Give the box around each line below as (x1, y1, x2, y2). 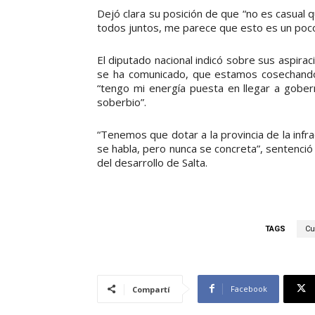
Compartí (132, 283, 170, 295)
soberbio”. (97, 94, 146, 109)
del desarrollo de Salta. (97, 155, 207, 169)
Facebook (231, 283, 267, 294)
